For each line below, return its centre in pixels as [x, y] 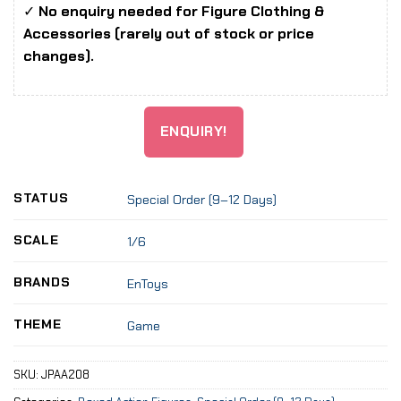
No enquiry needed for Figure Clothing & [181, 12]
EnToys [148, 283]
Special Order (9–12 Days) [202, 199]
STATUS [41, 198]
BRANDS [42, 282]
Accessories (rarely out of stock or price [169, 34]
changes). [59, 56]
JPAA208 [65, 375]
